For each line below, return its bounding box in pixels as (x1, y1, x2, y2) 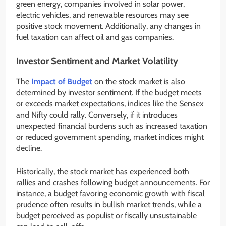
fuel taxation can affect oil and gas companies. (16, 32, 174, 42)
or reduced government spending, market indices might (16, 132, 204, 142)
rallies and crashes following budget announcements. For (16, 177, 210, 187)
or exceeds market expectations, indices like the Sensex (16, 98, 204, 108)
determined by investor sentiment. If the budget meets (16, 87, 202, 97)
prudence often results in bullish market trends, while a (16, 199, 202, 209)
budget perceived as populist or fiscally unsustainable (16, 210, 197, 220)
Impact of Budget (31, 76, 92, 86)
